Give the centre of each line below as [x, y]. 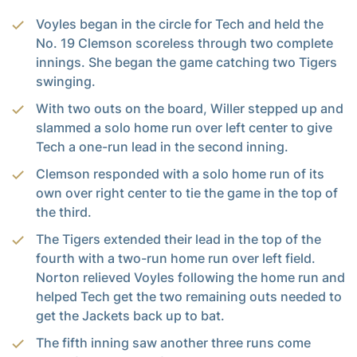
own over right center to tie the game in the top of [187, 192]
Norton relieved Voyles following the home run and [190, 277]
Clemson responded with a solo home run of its [180, 173]
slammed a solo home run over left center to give [184, 127]
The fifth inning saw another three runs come [173, 342]
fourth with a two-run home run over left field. [176, 258]
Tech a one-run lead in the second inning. [162, 146]
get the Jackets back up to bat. [130, 315]
